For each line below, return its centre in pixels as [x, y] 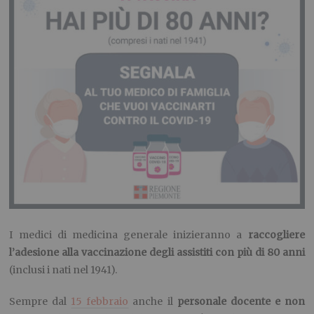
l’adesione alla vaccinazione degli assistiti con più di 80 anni [157, 253]
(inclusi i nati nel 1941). [63, 270]
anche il [153, 302]
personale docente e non [241, 302]
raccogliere [276, 235]
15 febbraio [100, 302]
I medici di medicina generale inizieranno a [129, 235]
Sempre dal [40, 302]
